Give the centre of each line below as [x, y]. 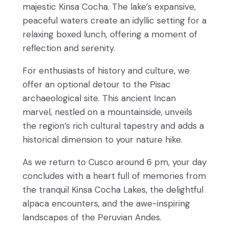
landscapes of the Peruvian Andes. [92, 217]
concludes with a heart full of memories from [114, 176]
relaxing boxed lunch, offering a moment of [110, 34]
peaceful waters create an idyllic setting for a [114, 20]
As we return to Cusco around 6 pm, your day [114, 162]
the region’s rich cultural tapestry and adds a [113, 125]
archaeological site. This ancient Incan [99, 98]
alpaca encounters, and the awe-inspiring [106, 203]
